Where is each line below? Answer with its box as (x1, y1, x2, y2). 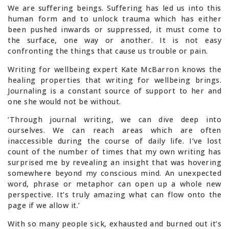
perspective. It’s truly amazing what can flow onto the (8, 190, 221, 200)
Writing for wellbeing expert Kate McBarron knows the (8, 64, 221, 74)
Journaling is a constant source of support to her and (8, 85, 221, 96)
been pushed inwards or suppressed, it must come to (8, 25, 221, 35)
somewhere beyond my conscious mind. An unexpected (8, 168, 221, 178)
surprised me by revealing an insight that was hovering (8, 157, 221, 168)
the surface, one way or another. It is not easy (8, 35, 221, 45)
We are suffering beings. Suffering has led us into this (8, 3, 221, 13)
